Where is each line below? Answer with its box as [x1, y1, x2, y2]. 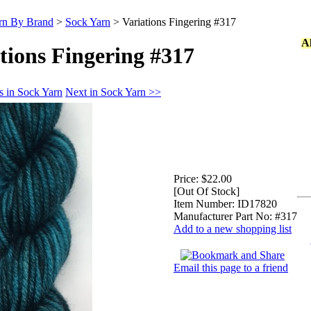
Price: [174, 172, 199, 185]
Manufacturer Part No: [174, 210, 272, 222]
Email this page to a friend [174, 261, 288, 274]
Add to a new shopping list [174, 222, 292, 235]
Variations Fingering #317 [122, 16, 236, 28]
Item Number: [174, 197, 235, 210]
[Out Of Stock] [174, 185, 239, 197]
